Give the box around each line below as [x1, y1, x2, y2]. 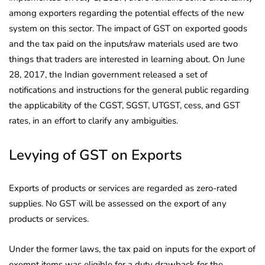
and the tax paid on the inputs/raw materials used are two [9, 38, 238, 50]
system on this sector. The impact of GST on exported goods [9, 22, 247, 35]
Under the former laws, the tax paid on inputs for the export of [9, 243, 256, 256]
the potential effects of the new [117, 7, 244, 20]
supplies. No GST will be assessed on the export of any [9, 198, 227, 210]
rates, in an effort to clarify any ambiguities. [9, 115, 178, 127]
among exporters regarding [9, 7, 117, 20]
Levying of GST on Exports [9, 146, 182, 165]
